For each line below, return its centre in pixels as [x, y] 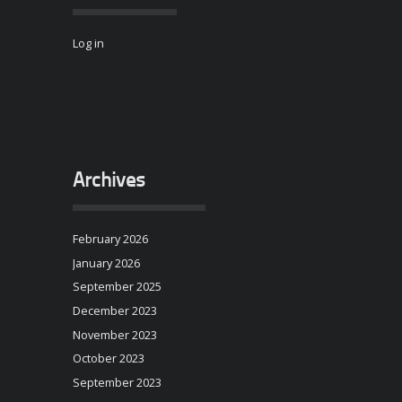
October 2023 [108, 358]
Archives [109, 181]
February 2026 [110, 238]
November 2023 [114, 334]
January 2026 [106, 262]
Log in [88, 44]
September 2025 [117, 287]
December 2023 [114, 310]
